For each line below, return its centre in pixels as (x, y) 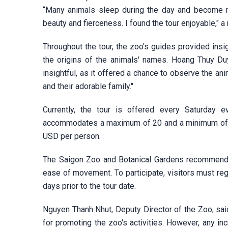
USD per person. (72, 136)
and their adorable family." (88, 86)
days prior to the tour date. (89, 186)
